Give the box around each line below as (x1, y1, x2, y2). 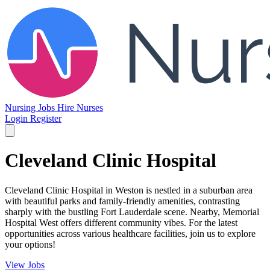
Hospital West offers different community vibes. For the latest (5, 217, 237, 228)
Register (30, 113, 61, 124)
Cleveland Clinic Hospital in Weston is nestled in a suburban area (5, 184, 253, 195)
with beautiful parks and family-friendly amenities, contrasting (5, 195, 240, 206)
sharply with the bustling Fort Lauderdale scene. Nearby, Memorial (5, 206, 259, 217)
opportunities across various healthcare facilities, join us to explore (5, 228, 256, 239)
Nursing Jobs (5, 102, 57, 113)
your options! (5, 239, 55, 250)
